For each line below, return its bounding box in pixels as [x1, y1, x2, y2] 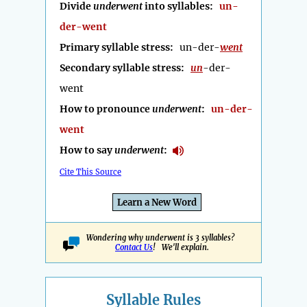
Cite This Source [60, 167, 121, 177]
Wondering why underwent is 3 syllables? [86, 233, 238, 243]
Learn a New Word [117, 197, 197, 209]
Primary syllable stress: [60, 41, 180, 54]
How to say [60, 144, 114, 157]
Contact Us [115, 243, 153, 253]
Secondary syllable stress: [60, 62, 191, 75]
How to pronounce [60, 103, 152, 116]
